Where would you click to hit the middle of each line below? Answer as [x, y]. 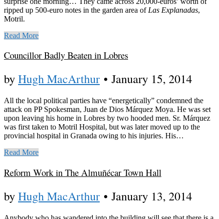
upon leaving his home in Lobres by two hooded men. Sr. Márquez [107, 118]
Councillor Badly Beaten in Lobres [66, 55]
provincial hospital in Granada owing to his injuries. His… [94, 136]
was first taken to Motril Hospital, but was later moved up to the [102, 127]
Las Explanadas [173, 10]
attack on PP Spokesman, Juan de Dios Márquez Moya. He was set [107, 109]
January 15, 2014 [152, 79]
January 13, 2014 [152, 196]
